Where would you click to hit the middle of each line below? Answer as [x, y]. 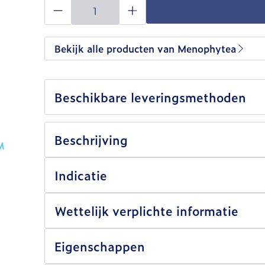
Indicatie [80, 175]
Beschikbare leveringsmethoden [150, 97]
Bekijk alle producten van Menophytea [145, 49]
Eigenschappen [99, 246]
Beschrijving [91, 140]
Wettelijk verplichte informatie [146, 211]
